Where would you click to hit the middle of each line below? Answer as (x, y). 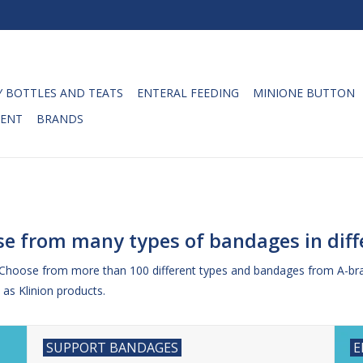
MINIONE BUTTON (304, 93)
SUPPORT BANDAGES (112, 348)
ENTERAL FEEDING (188, 93)
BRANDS (60, 119)
